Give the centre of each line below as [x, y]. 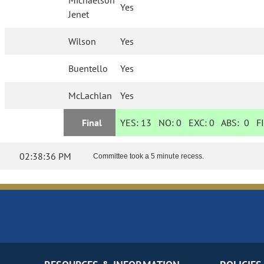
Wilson [82, 42]
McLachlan [90, 96]
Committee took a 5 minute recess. [148, 156]
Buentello [88, 69]
